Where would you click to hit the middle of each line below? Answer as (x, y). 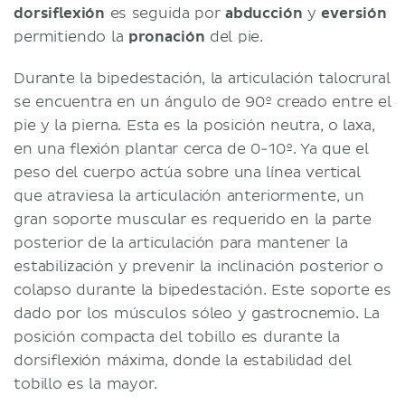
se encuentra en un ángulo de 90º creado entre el (202, 102)
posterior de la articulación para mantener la (181, 243)
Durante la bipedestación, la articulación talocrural (202, 78)
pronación (166, 37)
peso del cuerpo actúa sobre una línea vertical (187, 172)
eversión (354, 13)
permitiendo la (71, 37)
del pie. (234, 37)
